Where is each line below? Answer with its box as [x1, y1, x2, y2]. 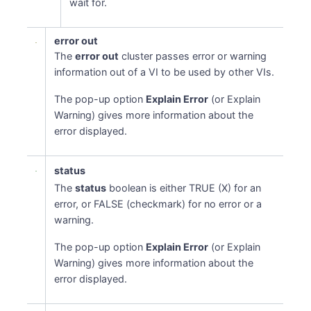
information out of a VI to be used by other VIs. [54, 66, 275, 78]
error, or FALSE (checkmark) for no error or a [54, 198, 262, 210]
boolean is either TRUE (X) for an [106, 182, 262, 194]
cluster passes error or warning [119, 50, 267, 62]
